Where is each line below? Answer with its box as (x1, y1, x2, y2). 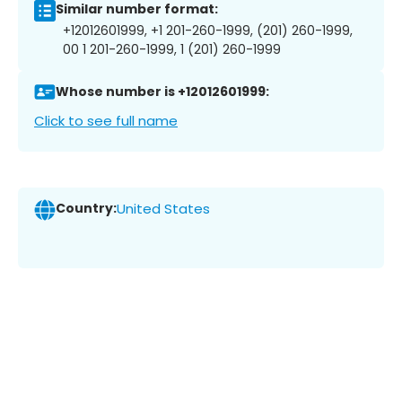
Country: (56, 199, 117, 218)
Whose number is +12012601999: (56, 83, 269, 101)
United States (117, 199, 210, 219)
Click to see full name (34, 110, 178, 130)
